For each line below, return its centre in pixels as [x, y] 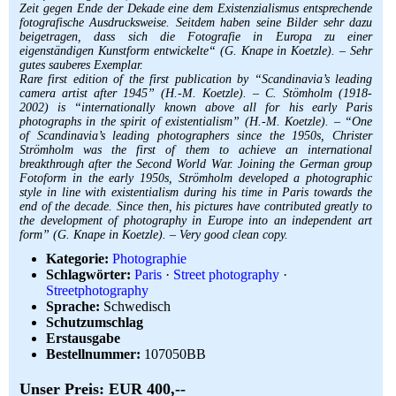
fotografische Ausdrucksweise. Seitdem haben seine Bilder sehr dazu [196, 23]
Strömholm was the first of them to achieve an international [196, 150]
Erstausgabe [83, 338]
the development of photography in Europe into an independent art [196, 221]
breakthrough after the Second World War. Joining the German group [196, 164]
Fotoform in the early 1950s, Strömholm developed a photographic [196, 178]
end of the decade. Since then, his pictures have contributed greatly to [196, 206]
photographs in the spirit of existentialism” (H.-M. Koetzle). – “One [196, 122]
